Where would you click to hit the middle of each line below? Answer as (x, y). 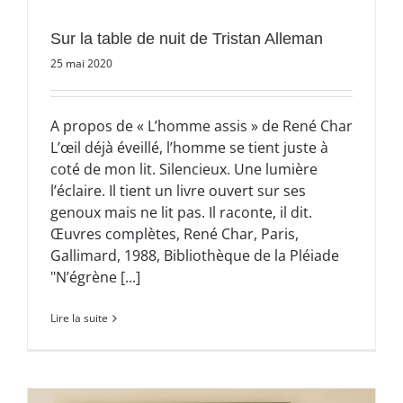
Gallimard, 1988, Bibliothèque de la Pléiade (195, 256)
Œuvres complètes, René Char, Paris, (175, 234)
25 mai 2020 (81, 64)
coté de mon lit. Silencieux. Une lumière (184, 170)
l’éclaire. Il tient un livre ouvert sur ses (178, 191)
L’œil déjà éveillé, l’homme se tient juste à (189, 148)
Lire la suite (79, 318)
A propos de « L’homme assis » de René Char (201, 126)
